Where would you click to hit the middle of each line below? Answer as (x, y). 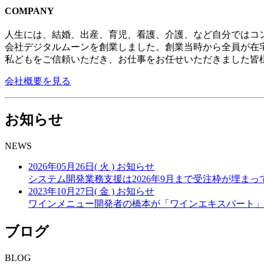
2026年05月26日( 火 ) (71, 166)
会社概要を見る (38, 81)
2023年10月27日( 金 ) (71, 191)
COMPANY (29, 11)
